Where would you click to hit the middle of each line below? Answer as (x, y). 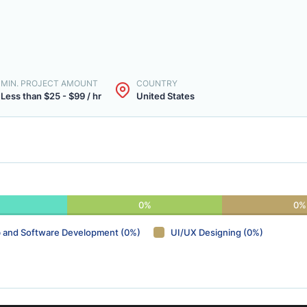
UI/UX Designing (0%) (217, 232)
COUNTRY (157, 83)
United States (165, 96)
